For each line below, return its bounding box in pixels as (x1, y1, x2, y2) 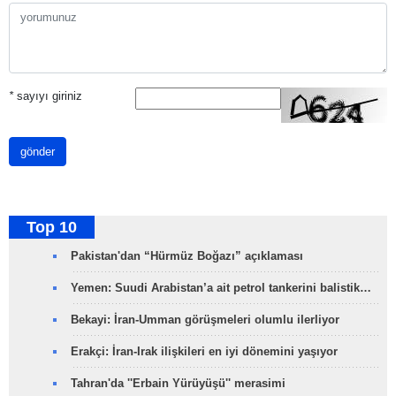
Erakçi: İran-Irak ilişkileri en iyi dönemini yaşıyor (71, 345, 338, 359)
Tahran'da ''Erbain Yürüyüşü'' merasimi (71, 377, 286, 391)
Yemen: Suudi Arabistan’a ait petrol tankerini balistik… (71, 281, 371, 295)
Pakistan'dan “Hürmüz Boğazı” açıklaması (71, 249, 303, 263)
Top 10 (27, 218, 77, 237)
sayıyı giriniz (13, 89, 82, 103)
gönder (20, 145, 55, 159)
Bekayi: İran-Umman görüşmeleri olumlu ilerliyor (71, 313, 339, 327)
